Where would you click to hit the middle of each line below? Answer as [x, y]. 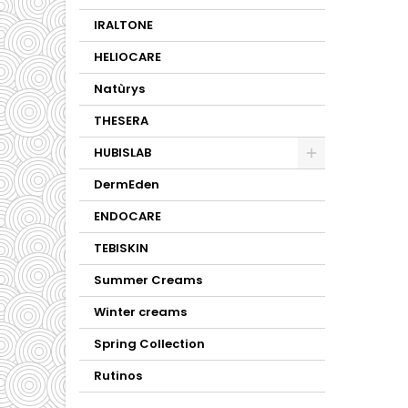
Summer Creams [148, 280]
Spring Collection [149, 344]
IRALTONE [123, 25]
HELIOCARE [127, 57]
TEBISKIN [121, 248]
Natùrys [119, 89]
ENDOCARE [127, 216]
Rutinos [118, 376]
